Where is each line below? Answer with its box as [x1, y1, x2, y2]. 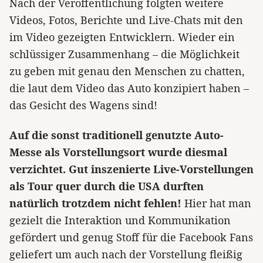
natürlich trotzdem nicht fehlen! [9, 195, 181, 210]
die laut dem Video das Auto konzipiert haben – [9, 81, 249, 96]
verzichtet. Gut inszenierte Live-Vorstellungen [9, 161, 254, 176]
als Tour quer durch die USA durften [9, 178, 204, 193]
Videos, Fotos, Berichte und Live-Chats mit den [9, 13, 243, 28]
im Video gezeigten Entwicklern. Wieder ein [9, 30, 235, 45]
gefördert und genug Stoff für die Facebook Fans [9, 230, 253, 244]
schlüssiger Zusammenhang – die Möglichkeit [9, 47, 240, 62]
